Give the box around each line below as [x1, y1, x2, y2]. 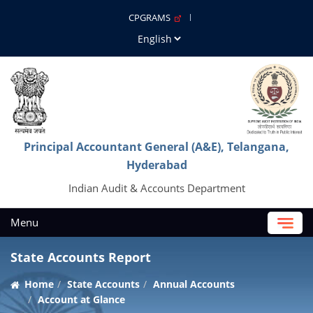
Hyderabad [126, 157, 187, 173]
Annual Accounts [153, 277, 235, 291]
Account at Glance [38, 293, 125, 306]
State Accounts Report [10, 249, 151, 265]
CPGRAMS [129, 11, 175, 24]
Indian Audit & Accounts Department [68, 181, 245, 195]
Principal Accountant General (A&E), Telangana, [24, 139, 289, 154]
